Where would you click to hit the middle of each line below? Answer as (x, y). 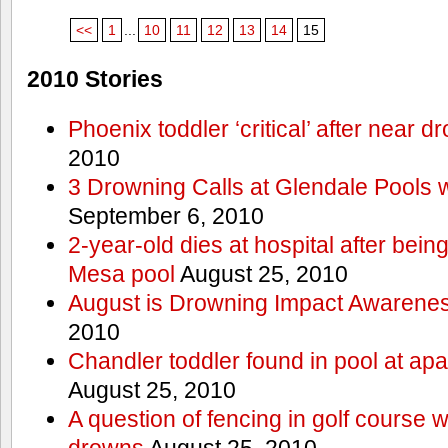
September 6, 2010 (165, 215)
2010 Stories (95, 78)
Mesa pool (121, 273)
